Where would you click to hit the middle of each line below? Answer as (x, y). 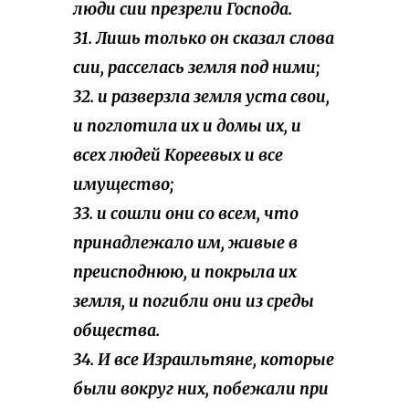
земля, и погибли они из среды (194, 302)
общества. (116, 331)
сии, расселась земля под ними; (196, 68)
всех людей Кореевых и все (178, 156)
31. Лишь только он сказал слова (204, 39)
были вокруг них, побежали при (201, 389)
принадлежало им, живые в (185, 243)
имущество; (123, 185)
